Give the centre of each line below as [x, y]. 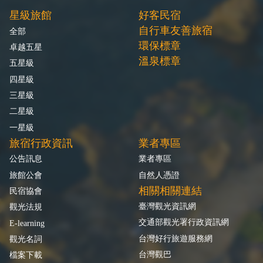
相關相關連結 [170, 190]
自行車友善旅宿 [176, 31]
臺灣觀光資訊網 [167, 206]
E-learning [27, 223]
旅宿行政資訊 [41, 143]
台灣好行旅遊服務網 [176, 238]
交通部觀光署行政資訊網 [184, 222]
